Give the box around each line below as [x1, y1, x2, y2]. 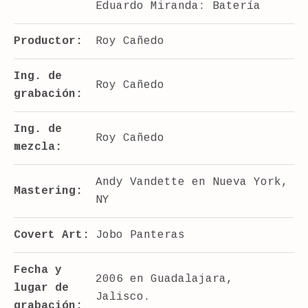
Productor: [14, 34, 82, 47]
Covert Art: [14, 228, 89, 241]
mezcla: [14, 140, 62, 153]
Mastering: [14, 184, 82, 197]
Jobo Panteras [96, 228, 185, 241]
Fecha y [14, 263, 62, 276]
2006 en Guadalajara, [96, 272, 233, 285]
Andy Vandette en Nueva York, [96, 175, 288, 188]
